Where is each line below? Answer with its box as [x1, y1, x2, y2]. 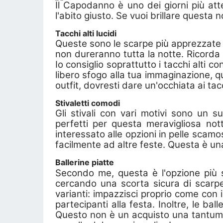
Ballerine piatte [55, 157, 114, 168]
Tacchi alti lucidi [55, 28, 116, 38]
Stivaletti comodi [55, 98, 120, 109]
